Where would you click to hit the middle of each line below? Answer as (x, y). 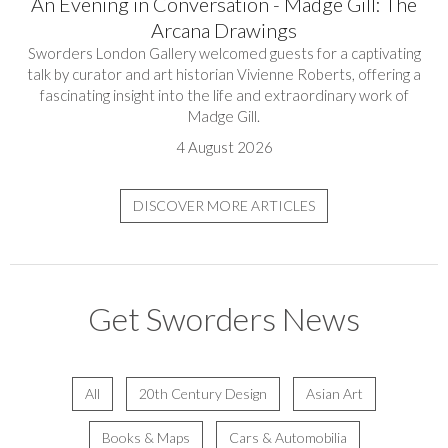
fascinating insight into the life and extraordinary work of (224, 94)
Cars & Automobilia (287, 437)
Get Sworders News (224, 318)
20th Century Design (203, 393)
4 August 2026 (224, 146)
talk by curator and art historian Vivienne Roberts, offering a (224, 73)
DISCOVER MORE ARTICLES (224, 205)
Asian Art (334, 393)
